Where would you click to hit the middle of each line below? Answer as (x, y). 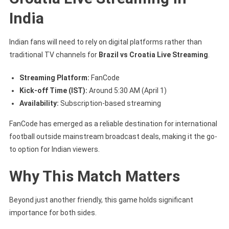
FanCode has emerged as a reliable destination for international (113, 123)
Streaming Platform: (54, 77)
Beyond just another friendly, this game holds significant (101, 200)
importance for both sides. (53, 212)
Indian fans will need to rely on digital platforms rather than (105, 42)
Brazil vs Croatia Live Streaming (153, 54)
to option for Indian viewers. (54, 149)
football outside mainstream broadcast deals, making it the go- (113, 136)
